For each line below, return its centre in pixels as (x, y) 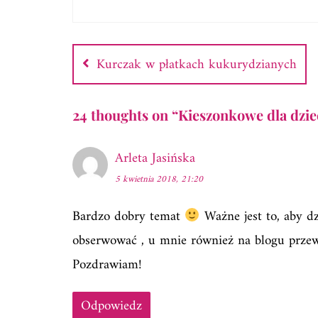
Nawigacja (105, 29)
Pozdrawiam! (107, 265)
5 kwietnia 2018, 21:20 (159, 180)
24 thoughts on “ (125, 115)
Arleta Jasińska (155, 159)
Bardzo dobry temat (128, 217)
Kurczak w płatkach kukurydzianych (197, 65)
